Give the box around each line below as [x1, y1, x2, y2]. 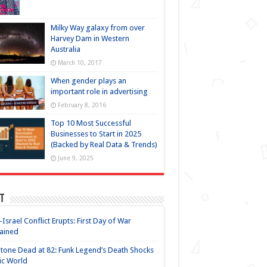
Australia [50, 45, 80, 54]
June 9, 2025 [57, 154, 94, 162]
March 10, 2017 [57, 59, 102, 67]
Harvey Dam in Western [50, 34, 129, 44]
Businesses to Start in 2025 [50, 129, 141, 139]
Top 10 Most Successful [50, 119, 131, 128]
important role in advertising [50, 87, 148, 97]
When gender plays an [50, 76, 126, 86]
